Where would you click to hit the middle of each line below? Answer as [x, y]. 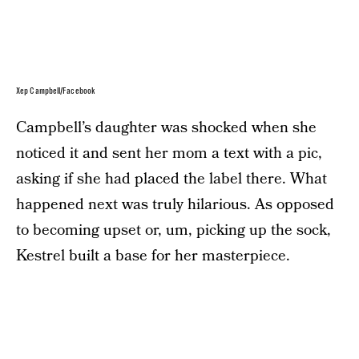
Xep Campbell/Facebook [56, 91]
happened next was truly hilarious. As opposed [175, 205]
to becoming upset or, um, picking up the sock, [173, 231]
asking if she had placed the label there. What [171, 179]
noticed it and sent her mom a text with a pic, [169, 154]
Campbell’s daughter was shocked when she [166, 128]
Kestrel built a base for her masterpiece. [153, 256]
